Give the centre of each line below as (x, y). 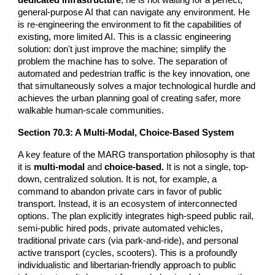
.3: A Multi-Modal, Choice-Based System (149, 132)
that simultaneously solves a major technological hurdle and (137, 86)
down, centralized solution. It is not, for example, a (118, 179)
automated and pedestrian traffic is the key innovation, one (134, 73)
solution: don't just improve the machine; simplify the (122, 49)
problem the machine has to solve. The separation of (123, 61)
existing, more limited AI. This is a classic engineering (125, 37)
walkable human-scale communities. (91, 110)
